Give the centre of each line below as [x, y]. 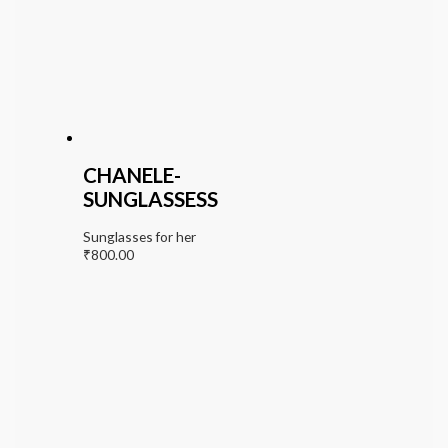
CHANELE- [131, 174]
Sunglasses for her [139, 236]
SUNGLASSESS [150, 198]
